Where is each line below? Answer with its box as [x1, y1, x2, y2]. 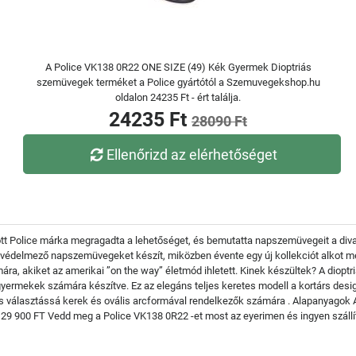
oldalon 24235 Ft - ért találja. [115, 91, 241, 103]
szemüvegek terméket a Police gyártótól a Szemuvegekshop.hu [36, 76, 320, 88]
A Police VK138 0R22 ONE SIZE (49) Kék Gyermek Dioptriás [44, 61, 311, 73]
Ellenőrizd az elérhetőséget [106, 145, 278, 163]
